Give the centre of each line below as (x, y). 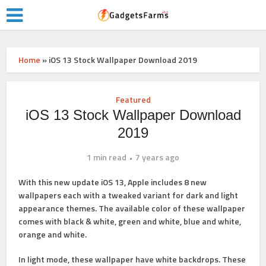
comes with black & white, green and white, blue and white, (130, 221)
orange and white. (53, 234)
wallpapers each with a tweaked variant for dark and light (129, 195)
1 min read (107, 157)
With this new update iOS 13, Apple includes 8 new (113, 182)
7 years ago (157, 157)
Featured (133, 99)
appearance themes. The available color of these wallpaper (132, 208)
